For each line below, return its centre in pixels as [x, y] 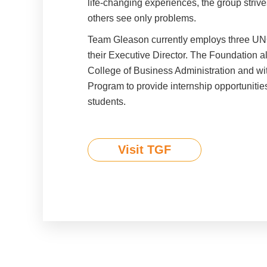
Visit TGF [145, 150]
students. [107, 102]
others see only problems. [142, 18]
